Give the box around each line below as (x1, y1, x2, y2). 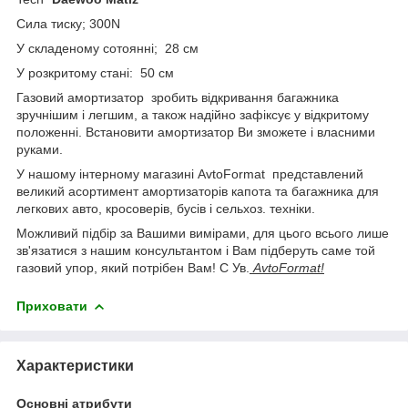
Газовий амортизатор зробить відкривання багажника (16, 89, 339, 105)
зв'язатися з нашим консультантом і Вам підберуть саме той (16, 242, 375, 258)
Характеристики (16, 357, 134, 373)
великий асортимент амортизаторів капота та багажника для (16, 183, 379, 199)
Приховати (16, 298, 87, 313)
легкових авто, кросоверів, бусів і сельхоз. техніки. (16, 200, 315, 216)
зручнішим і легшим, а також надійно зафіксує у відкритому (16, 107, 369, 122)
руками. (16, 141, 63, 157)
